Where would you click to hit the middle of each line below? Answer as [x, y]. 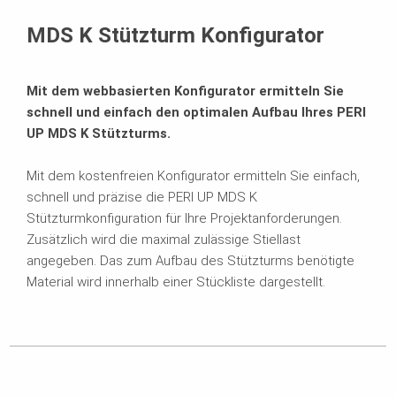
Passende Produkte [85, 12]
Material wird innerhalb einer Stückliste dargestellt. [176, 282]
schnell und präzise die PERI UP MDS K [142, 197]
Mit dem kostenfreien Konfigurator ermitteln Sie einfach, [193, 175]
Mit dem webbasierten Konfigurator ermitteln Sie [185, 91]
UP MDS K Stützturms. [99, 133]
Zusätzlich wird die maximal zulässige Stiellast [164, 239]
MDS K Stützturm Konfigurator [175, 35]
